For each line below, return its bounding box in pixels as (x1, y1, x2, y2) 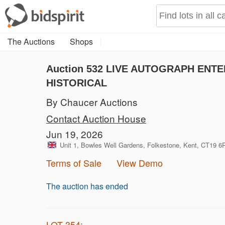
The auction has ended (46, 180, 128, 192)
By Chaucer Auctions (46, 95, 138, 108)
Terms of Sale (46, 156, 101, 169)
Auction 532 (46, 63, 106, 74)
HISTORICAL (46, 77, 107, 88)
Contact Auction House (46, 111, 146, 125)
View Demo (117, 156, 163, 169)
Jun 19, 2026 (46, 127, 103, 141)
